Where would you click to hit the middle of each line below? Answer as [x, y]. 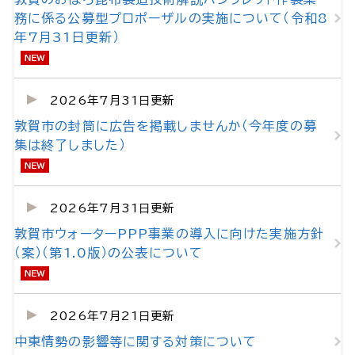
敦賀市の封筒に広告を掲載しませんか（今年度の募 [166, 126]
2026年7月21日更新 [112, 316]
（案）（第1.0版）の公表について [109, 253]
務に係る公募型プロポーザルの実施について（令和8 [171, 18]
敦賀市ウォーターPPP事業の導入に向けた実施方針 [169, 234]
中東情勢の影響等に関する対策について [136, 342]
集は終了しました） [71, 145]
